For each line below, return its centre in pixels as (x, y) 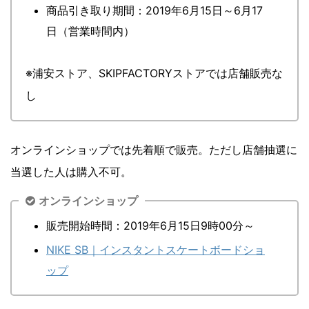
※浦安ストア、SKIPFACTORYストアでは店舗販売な (154, 73)
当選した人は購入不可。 (71, 171)
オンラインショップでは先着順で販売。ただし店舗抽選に (154, 149)
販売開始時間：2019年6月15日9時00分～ (150, 225)
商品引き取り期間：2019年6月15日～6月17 (154, 10)
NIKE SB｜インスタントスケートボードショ (156, 249)
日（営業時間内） (90, 31)
